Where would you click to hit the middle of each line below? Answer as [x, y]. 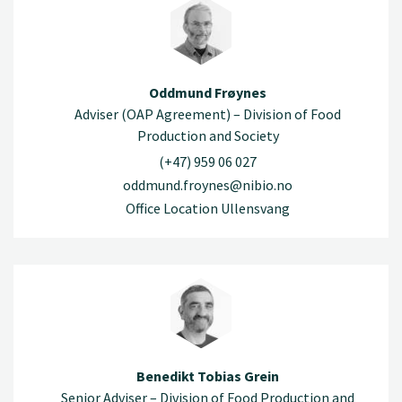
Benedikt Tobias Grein [208, 376]
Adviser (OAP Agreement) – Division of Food [208, 114]
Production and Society [208, 135]
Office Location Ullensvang [208, 209]
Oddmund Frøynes [208, 92]
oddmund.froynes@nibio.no [208, 185]
